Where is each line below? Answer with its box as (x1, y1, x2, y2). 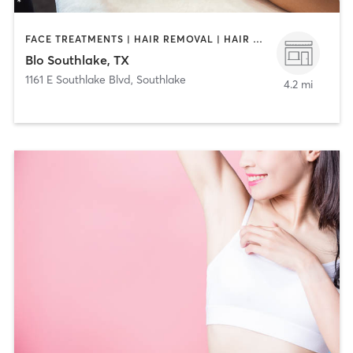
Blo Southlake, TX (24, 51, 129, 68)
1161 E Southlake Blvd (24, 72, 131, 87)
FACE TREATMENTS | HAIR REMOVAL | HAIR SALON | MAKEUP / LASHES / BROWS (252, 33, 262, 46)
